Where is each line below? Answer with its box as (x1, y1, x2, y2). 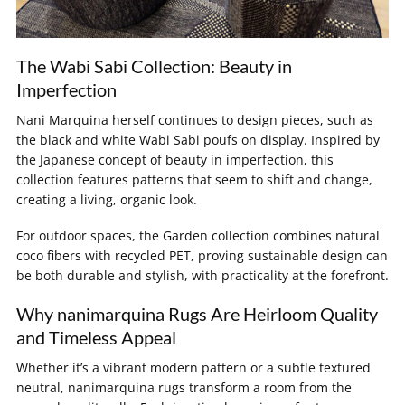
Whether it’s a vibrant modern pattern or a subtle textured (16, 359, 371, 377)
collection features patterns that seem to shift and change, (16, 171, 372, 189)
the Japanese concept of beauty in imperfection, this (16, 151, 334, 169)
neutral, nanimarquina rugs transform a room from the (16, 379, 352, 397)
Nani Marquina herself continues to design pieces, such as (16, 111, 373, 129)
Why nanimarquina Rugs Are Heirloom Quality (16, 303, 378, 325)
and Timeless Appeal (16, 326, 176, 349)
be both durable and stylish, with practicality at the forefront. (16, 267, 389, 285)
